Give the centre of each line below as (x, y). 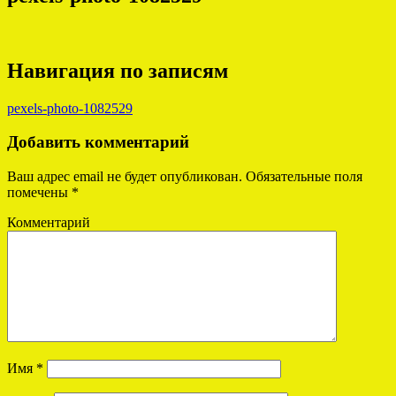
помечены (39, 193)
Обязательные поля (302, 177)
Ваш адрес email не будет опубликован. (125, 177)
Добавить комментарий (98, 142)
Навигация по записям (118, 70)
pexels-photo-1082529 (70, 108)
